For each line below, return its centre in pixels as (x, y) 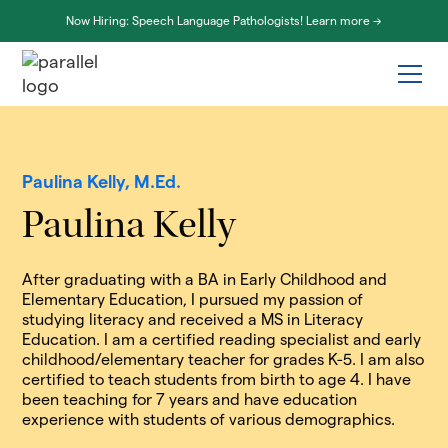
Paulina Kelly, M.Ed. (102, 181)
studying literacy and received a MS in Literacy (193, 319)
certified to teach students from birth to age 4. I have (217, 379)
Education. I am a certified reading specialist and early (222, 339)
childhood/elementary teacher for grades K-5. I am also (223, 359)
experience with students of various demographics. (209, 419)
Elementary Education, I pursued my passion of (193, 299)
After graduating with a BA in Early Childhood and (205, 279)
